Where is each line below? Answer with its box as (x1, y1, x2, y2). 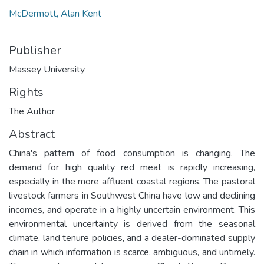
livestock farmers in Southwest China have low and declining (9, 189, 255, 202)
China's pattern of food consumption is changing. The (9, 146, 255, 160)
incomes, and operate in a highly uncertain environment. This (9, 203, 255, 216)
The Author (9, 104, 55, 118)
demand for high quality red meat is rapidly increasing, (9, 160, 255, 174)
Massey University (9, 62, 85, 76)
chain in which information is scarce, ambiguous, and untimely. (9, 245, 255, 259)
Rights (9, 84, 44, 100)
